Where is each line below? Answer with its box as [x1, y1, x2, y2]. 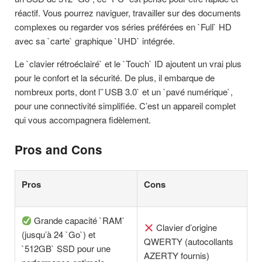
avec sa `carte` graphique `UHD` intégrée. [15, 35, 175, 47]
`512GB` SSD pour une [22, 242, 111, 255]
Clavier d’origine [154, 221, 218, 234]
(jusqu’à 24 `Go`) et [22, 228, 96, 241]
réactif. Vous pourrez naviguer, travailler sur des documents [15, 6, 241, 19]
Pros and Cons [15, 140, 102, 158]
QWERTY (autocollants [144, 235, 234, 248]
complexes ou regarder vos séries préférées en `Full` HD [15, 20, 232, 33]
